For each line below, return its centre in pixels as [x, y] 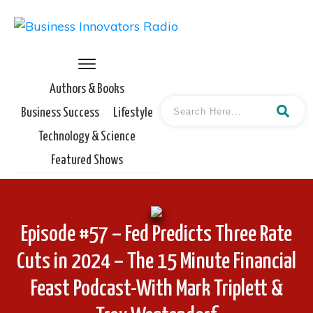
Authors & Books [87, 89]
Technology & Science [87, 137]
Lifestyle [133, 113]
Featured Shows [87, 160]
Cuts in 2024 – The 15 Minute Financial [156, 262]
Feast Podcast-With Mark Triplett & [156, 289]
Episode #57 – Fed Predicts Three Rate [156, 234]
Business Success [60, 113]
